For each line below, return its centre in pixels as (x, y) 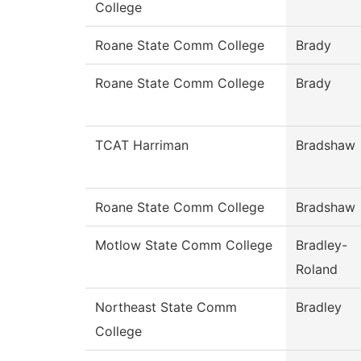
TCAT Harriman (142, 145)
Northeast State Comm (166, 307)
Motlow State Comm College (184, 245)
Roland (317, 270)
